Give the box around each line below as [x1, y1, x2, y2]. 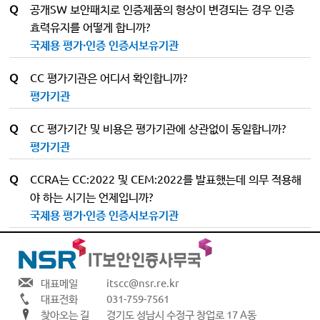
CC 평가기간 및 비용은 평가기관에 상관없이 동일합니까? [30, 121, 286, 135]
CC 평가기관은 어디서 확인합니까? [30, 70, 188, 84]
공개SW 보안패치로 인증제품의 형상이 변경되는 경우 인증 [30, 1, 295, 16]
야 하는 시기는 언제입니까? [30, 189, 154, 204]
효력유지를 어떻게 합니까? [30, 19, 151, 34]
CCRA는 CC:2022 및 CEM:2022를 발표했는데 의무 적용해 [30, 171, 302, 186]
